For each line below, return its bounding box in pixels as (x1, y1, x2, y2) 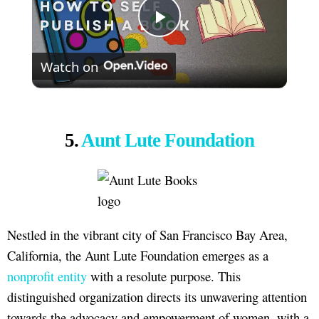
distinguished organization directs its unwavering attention (7, 287, 307, 305)
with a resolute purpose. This (87, 266, 241, 285)
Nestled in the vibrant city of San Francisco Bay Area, (7, 225, 288, 244)
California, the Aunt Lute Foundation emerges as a (7, 246, 268, 264)
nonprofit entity (7, 266, 87, 285)
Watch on (40, 57, 98, 75)
